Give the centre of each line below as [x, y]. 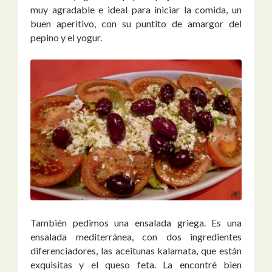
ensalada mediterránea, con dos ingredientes [136, 236]
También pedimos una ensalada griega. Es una [136, 222]
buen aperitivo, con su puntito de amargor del [136, 23]
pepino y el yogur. [66, 37]
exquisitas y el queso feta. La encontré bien [136, 264]
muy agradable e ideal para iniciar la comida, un [136, 9]
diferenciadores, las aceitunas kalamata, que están [136, 250]
